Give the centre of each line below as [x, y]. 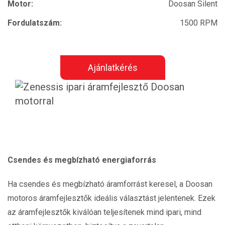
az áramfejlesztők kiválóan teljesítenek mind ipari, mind [104, 212]
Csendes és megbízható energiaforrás [82, 160]
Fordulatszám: [35, 23]
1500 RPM [199, 23]
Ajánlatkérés [113, 68]
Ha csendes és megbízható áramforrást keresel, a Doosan [110, 184]
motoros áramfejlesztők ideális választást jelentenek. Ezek [111, 198]
